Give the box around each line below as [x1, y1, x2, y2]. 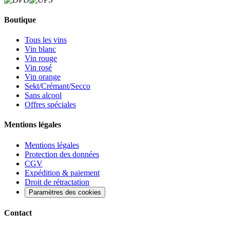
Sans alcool [25, 91, 62, 100]
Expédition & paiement [25, 168, 100, 177]
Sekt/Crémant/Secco [25, 82, 90, 91]
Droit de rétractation [25, 177, 89, 186]
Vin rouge [25, 54, 57, 63]
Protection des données [25, 149, 99, 159]
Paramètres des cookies [29, 188, 101, 196]
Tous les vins [25, 35, 67, 45]
